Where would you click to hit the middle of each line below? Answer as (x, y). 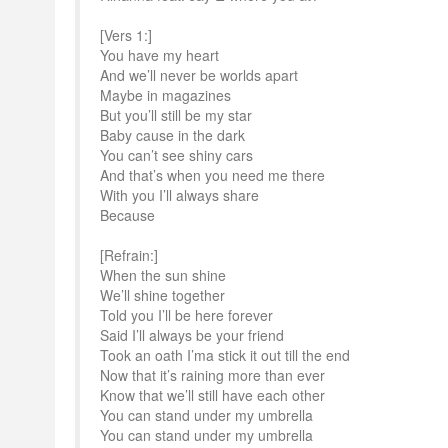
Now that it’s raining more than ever (212, 375)
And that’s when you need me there (212, 175)
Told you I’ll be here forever (186, 315)
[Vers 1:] (126, 35)
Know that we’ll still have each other (212, 395)
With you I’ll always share (179, 195)
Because (127, 215)
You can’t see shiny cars (176, 155)
